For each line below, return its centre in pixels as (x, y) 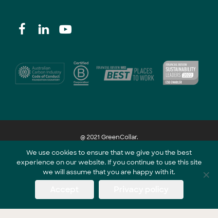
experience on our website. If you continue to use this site (109, 162)
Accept (64, 190)
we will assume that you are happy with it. (109, 172)
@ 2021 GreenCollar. (109, 137)
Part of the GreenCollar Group (109, 166)
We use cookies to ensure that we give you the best (109, 153)
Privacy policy (141, 190)
